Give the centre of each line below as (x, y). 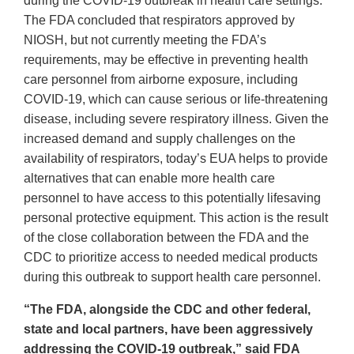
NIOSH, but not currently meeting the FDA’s (145, 40)
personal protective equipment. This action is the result (176, 218)
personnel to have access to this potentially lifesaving (172, 198)
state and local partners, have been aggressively (168, 330)
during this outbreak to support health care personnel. (172, 277)
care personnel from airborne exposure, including (161, 80)
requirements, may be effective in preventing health (166, 60)
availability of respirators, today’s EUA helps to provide (176, 159)
